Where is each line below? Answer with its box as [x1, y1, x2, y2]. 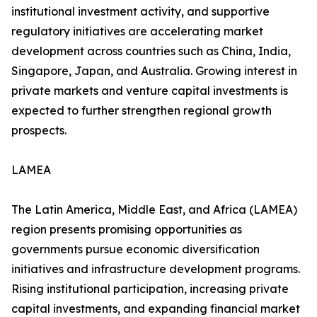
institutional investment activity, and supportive [11, 4, 270, 19]
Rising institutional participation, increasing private [11, 282, 289, 296]
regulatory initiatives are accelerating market [11, 24, 263, 39]
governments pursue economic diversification [11, 242, 260, 257]
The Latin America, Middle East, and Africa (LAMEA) [11, 202, 297, 217]
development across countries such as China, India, [11, 44, 291, 59]
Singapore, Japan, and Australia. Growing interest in [11, 64, 297, 79]
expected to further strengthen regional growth [11, 103, 272, 118]
